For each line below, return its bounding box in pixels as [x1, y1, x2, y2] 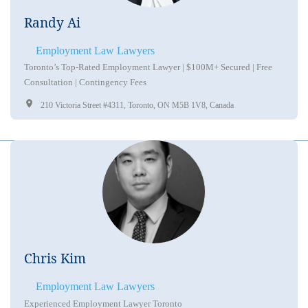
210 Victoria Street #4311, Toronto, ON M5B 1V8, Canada [41, 100, 234, 110]
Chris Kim [24, 249, 86, 267]
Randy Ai [24, 13, 80, 32]
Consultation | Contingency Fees [24, 76, 146, 87]
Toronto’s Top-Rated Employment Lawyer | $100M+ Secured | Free [24, 61, 272, 72]
